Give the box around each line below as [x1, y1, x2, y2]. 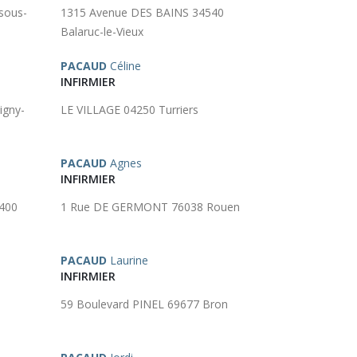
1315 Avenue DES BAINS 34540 [61, 5, 224, 20]
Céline [107, 58, 141, 73]
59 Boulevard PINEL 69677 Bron [61, 296, 228, 312]
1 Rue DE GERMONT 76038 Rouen [61, 199, 240, 214]
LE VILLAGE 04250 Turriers [61, 102, 198, 117]
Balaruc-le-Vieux [61, 24, 143, 39]
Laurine [107, 253, 148, 268]
